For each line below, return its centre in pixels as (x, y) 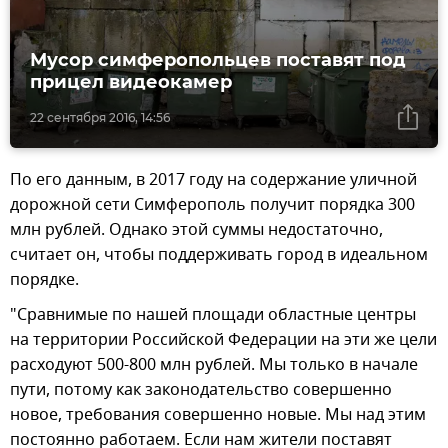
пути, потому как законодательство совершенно (201, 389)
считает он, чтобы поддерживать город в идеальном (219, 254)
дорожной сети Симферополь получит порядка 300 (212, 204)
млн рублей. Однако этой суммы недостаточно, (196, 229)
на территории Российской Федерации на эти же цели (223, 339)
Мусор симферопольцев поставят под (218, 59)
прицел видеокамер (131, 81)
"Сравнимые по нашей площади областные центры (213, 314)
